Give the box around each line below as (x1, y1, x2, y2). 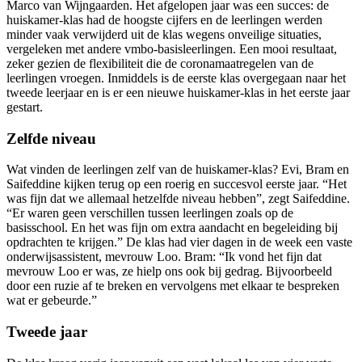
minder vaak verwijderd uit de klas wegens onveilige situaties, (6, 27, 322, 41)
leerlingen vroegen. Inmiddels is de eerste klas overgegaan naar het (6, 70, 346, 85)
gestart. (6, 99, 43, 114)
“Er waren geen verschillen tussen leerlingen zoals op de (6, 206, 293, 221)
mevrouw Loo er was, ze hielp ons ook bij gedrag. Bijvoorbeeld (6, 264, 332, 279)
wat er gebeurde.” (6, 293, 97, 308)
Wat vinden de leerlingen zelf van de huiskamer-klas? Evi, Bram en (6, 162, 349, 177)
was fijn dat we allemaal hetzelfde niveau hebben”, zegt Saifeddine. (6, 192, 350, 206)
